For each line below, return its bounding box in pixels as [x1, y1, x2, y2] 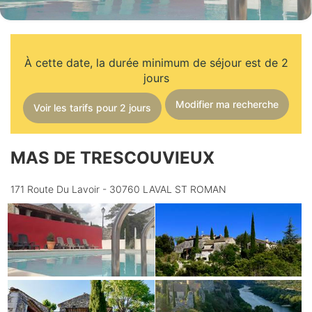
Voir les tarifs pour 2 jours [33, 102, 151, 114]
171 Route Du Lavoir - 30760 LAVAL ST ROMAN [10, 183, 226, 196]
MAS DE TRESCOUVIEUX [10, 148, 214, 169]
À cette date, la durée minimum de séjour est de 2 [24, 56, 288, 70]
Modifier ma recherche [175, 98, 279, 111]
